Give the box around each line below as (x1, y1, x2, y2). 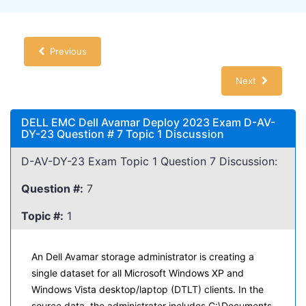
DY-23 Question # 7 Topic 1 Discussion (21, 127, 224, 141)
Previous (44, 46, 87, 57)
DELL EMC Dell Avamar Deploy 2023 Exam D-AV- (21, 115, 275, 129)
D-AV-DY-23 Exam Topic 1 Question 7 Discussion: (21, 154, 277, 168)
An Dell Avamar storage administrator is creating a (31, 251, 254, 262)
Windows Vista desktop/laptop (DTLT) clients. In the (31, 283, 264, 295)
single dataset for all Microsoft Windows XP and (31, 267, 244, 279)
